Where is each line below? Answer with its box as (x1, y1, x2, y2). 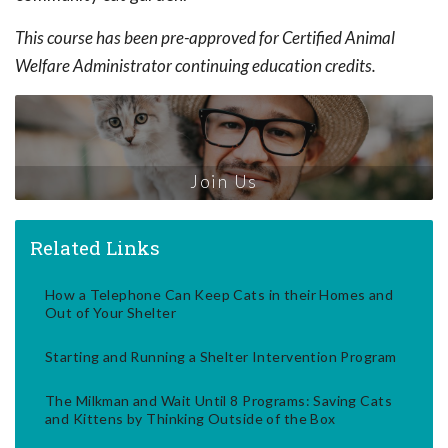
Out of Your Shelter (45, 303, 176, 321)
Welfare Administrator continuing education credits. (15, 55, 376, 77)
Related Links (30, 234, 160, 260)
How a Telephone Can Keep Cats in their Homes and (45, 285, 394, 303)
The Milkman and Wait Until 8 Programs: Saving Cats (45, 391, 393, 409)
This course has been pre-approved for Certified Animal (15, 27, 395, 49)
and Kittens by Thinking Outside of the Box (45, 409, 336, 427)
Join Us (190, 170, 258, 192)
